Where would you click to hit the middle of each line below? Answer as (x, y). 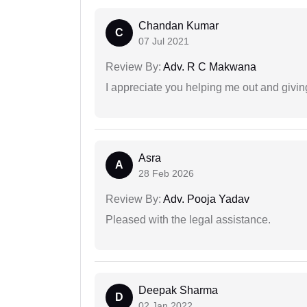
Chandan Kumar (179, 25)
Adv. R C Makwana (209, 66)
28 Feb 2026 (166, 173)
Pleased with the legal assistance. (188, 219)
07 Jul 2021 (164, 41)
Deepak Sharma (178, 290)
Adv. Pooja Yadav (205, 199)
